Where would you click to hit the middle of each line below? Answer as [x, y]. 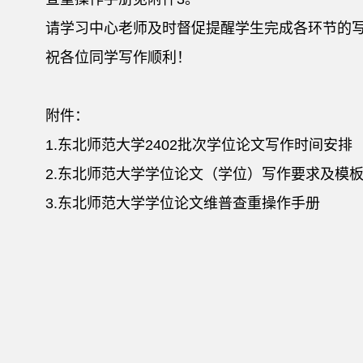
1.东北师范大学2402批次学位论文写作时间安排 [199, 145]
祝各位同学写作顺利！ [119, 58]
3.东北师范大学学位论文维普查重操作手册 [183, 203]
